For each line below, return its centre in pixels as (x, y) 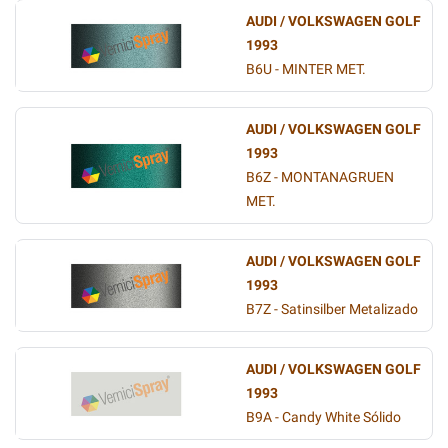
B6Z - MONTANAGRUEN (320, 177)
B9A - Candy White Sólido (323, 417)
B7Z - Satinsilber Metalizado (332, 309)
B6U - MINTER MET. (306, 69)
